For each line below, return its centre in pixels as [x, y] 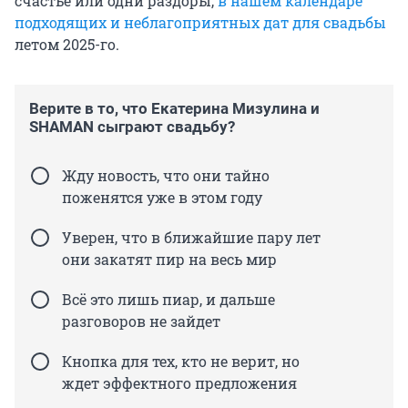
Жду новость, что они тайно [166, 176]
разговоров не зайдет [141, 321]
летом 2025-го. [67, 45]
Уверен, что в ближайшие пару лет [191, 238]
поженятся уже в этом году [162, 198]
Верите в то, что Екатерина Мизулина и [174, 109]
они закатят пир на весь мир [169, 260]
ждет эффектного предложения [179, 383]
